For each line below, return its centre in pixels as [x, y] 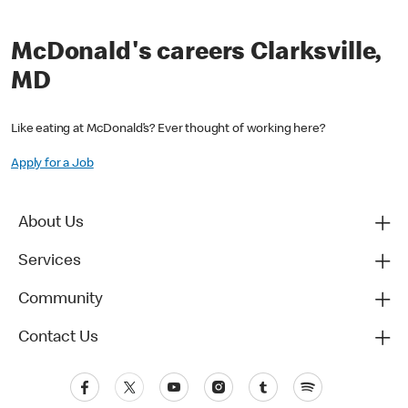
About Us [51, 224]
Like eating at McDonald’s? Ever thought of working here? [168, 130]
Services [50, 262]
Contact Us [58, 338]
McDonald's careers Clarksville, [196, 54]
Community [61, 300]
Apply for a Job [52, 164]
